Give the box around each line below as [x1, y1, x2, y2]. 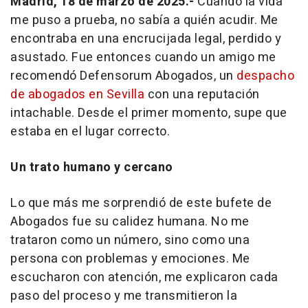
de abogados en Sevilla [10, 85, 144, 104]
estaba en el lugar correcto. [10, 122, 170, 142]
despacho [236, 67, 294, 86]
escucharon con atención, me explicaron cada [10, 268, 278, 287]
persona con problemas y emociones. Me [10, 250, 250, 269]
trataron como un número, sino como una [10, 231, 250, 250]
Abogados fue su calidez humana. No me [10, 212, 250, 232]
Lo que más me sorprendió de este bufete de [10, 194, 272, 213]
